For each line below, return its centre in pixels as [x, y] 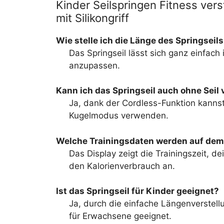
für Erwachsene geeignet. [120, 216]
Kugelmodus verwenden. [118, 115]
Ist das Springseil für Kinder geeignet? [137, 191]
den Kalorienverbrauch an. [122, 166]
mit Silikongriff [92, 18]
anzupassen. [94, 65]
